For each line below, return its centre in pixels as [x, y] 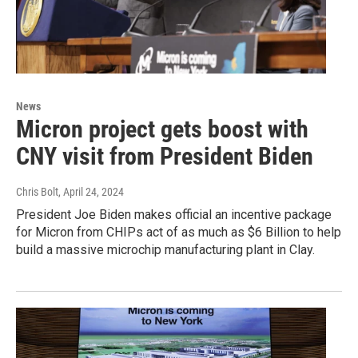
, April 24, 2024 [91, 192]
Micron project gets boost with [162, 129]
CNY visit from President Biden [165, 157]
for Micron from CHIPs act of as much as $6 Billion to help [179, 233]
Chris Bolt [37, 192]
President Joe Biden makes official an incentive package [174, 215]
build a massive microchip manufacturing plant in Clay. [165, 250]
